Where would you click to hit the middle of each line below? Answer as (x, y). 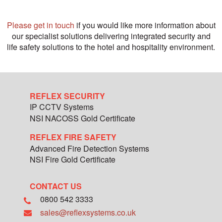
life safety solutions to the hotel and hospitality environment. (111, 47)
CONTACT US (56, 186)
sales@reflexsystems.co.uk (88, 212)
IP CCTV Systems (62, 107)
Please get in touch (40, 25)
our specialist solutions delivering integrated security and (111, 36)
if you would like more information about (145, 25)
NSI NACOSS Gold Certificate (83, 118)
